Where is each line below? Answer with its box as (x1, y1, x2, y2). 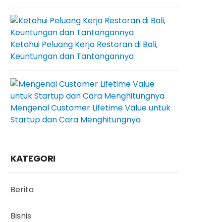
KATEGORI (10, 152, 56, 165)
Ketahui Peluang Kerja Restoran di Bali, (10, 39, 158, 50)
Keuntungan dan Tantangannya (10, 51, 134, 62)
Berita (10, 184, 34, 195)
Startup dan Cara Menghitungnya (10, 114, 141, 125)
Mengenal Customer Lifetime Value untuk (10, 102, 170, 113)
